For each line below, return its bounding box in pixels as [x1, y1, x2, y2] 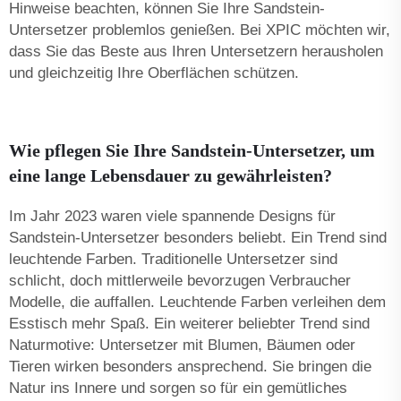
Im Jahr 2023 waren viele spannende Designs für [9, 207, 336, 225]
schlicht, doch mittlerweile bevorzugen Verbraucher [9, 271, 351, 289]
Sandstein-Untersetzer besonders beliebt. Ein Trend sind [9, 228, 387, 246]
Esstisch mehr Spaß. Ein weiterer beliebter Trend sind [9, 314, 370, 332]
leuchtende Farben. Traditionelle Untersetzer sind [9, 250, 337, 268]
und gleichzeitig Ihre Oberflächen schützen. [9, 64, 299, 81]
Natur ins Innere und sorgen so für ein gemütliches [9, 379, 347, 397]
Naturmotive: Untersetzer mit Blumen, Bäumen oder [9, 336, 355, 354]
